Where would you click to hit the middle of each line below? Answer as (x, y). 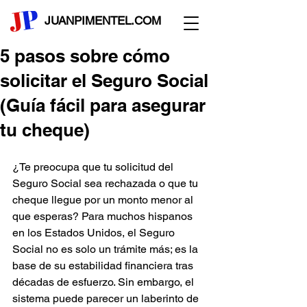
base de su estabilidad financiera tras (104, 266)
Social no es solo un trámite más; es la (107, 249)
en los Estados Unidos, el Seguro (95, 233)
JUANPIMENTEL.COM (103, 21)
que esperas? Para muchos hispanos (104, 216)
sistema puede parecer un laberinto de (107, 298)
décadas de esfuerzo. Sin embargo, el (105, 282)
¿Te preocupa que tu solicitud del (94, 167)
